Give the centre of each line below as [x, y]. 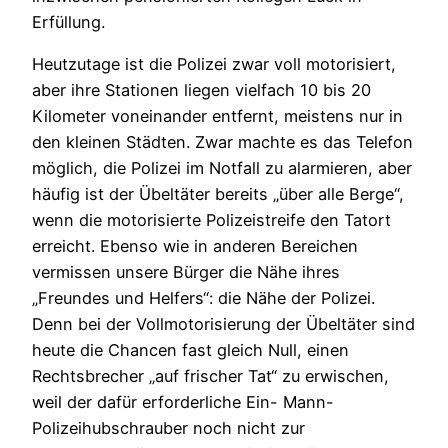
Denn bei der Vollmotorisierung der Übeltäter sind [223, 323]
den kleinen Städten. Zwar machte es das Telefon [222, 141]
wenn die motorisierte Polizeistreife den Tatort [211, 219]
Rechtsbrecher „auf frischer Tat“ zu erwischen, [210, 375]
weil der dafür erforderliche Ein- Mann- [183, 401]
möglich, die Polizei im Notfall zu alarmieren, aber [222, 167]
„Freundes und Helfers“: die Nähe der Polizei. [203, 297]
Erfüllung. [68, 21]
